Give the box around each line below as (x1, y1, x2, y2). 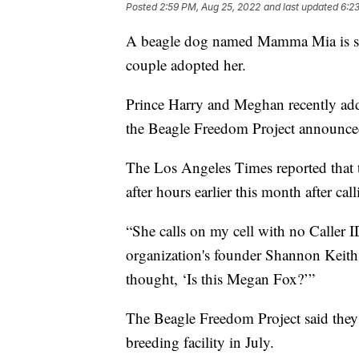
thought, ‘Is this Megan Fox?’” (126, 268, 315, 289)
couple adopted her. (126, 54, 246, 75)
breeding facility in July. (126, 332, 274, 353)
